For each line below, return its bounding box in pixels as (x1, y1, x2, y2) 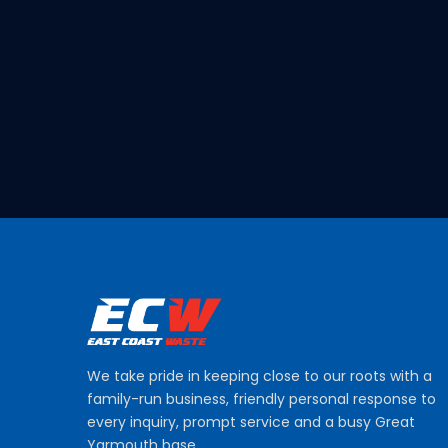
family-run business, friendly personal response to (87, 388, 436, 409)
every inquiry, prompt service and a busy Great (87, 411, 415, 432)
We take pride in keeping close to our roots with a (87, 365, 432, 386)
